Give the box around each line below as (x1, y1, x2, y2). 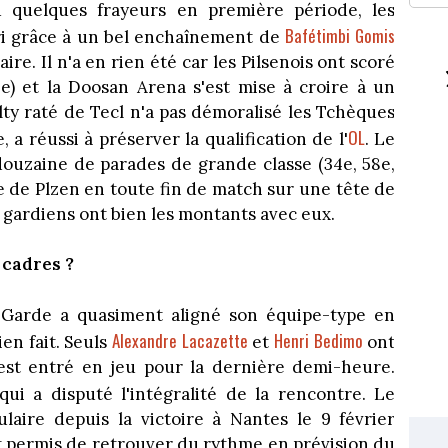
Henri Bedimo (274, 327, 363, 353)
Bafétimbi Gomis (284, 22, 396, 48)
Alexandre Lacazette (112, 327, 248, 353)
